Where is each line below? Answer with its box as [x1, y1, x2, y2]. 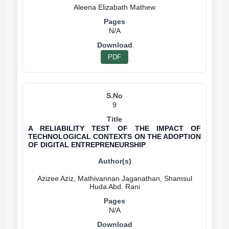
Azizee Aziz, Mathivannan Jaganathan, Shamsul [37, 174, 192, 182]
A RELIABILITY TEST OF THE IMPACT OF [28, 124, 201, 132]
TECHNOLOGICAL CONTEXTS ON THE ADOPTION [28, 132, 201, 141]
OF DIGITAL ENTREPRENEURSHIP [28, 141, 146, 149]
